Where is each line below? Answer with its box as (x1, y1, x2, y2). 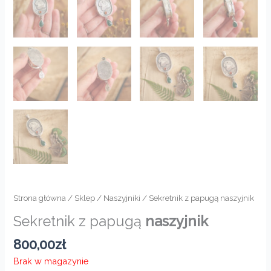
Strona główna (13, 192, 67, 203)
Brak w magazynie (13, 256, 90, 267)
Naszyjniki (103, 192, 141, 203)
